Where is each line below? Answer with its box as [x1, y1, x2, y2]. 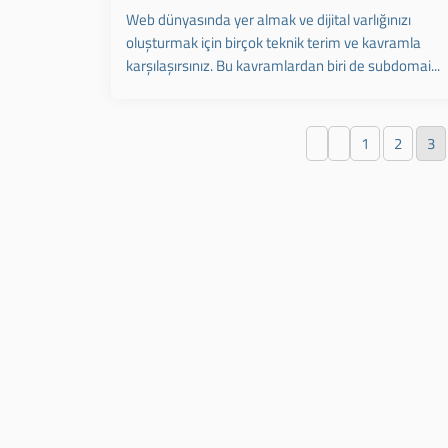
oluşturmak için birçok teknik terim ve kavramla [125, 31, 421, 54]
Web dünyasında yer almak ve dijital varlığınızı [125, 8, 411, 31]
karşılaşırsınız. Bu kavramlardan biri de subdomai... [125, 54, 440, 77]
